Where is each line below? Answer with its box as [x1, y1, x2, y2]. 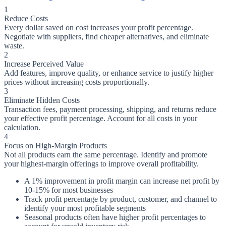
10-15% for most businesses [24, 186, 113, 195]
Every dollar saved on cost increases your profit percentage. [4, 23, 193, 32]
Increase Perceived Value [4, 60, 84, 69]
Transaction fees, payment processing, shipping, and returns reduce [4, 105, 216, 114]
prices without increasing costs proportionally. [4, 78, 149, 87]
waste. [4, 41, 24, 50]
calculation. [4, 123, 40, 132]
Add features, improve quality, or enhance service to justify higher [4, 69, 213, 78]
